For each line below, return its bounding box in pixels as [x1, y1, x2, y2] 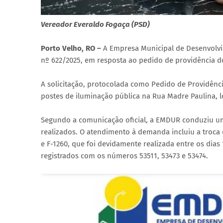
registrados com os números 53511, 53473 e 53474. [41, 151, 208, 161]
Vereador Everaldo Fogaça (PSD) [41, 20, 150, 29]
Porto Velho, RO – [41, 44, 103, 53]
